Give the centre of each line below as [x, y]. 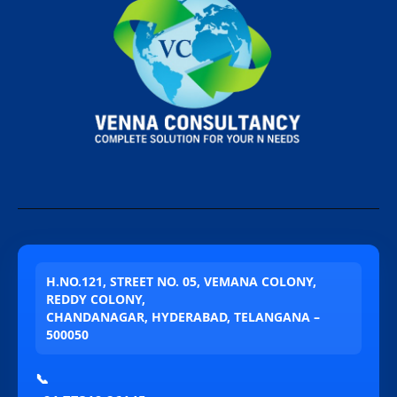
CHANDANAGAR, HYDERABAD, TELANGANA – [183, 316]
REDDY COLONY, [96, 299]
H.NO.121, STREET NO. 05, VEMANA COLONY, [181, 281]
